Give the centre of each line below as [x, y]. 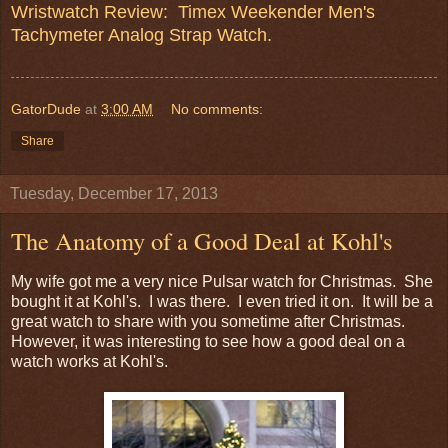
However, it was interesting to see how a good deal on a [208, 342]
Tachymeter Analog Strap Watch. [141, 34]
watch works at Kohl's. [89, 362]
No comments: [217, 108]
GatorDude [46, 108]
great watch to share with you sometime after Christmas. [210, 322]
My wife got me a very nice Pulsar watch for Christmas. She [222, 282]
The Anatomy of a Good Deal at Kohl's [202, 240]
